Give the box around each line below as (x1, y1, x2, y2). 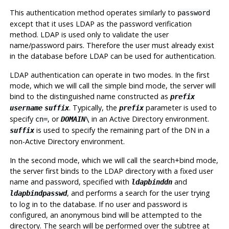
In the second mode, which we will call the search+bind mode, (9, 155, 218, 165)
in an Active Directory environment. (89, 113, 209, 124)
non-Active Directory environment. (9, 136, 125, 146)
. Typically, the (68, 102, 119, 112)
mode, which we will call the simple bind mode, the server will (9, 80, 216, 90)
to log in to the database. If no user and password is (9, 199, 188, 209)
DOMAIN (60, 114, 85, 123)
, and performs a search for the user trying (66, 188, 210, 198)
